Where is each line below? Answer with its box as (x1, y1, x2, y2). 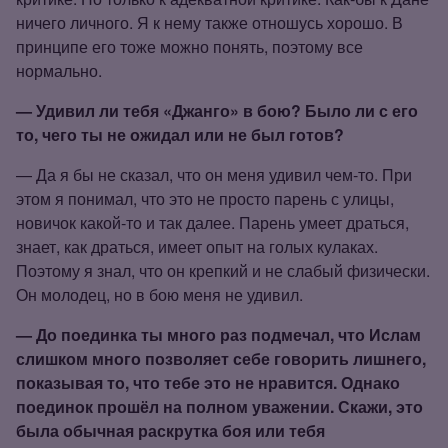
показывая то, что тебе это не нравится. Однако (16, 370, 400, 394)
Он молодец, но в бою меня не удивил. (16, 282, 303, 306)
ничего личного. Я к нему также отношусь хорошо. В (16, 10, 403, 34)
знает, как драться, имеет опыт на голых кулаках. (16, 234, 378, 258)
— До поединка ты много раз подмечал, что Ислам (16, 322, 421, 346)
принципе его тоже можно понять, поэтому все (16, 34, 363, 58)
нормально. (16, 58, 102, 82)
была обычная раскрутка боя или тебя (16, 418, 325, 442)
